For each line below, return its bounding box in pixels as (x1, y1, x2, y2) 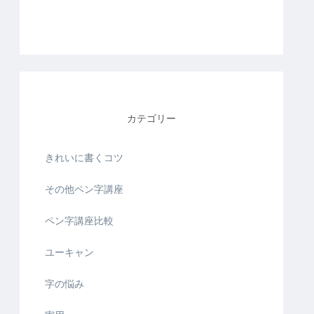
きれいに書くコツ (45, 152, 123, 163)
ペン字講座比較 (45, 215, 114, 226)
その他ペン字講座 (45, 184, 123, 195)
